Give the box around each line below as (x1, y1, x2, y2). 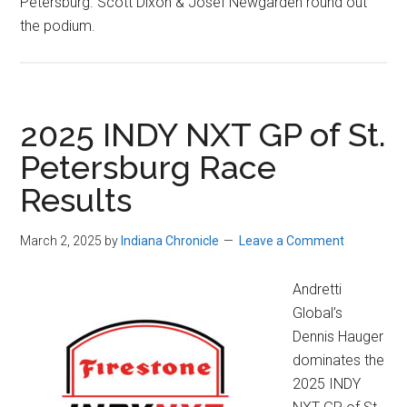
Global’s (293, 304, 343, 323)
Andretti (293, 281, 342, 299)
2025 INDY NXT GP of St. (20, 115, 387, 154)
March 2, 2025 (20, 233, 103, 249)
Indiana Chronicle (121, 233, 220, 249)
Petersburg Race (20, 148, 277, 187)
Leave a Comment (239, 233, 345, 249)
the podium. (20, 17, 96, 35)
